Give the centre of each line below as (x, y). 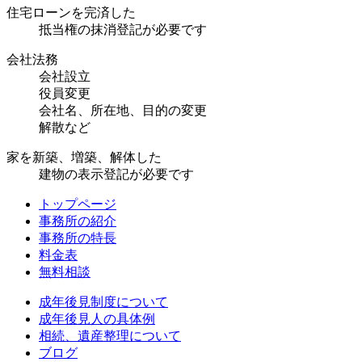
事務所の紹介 (78, 221)
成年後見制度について (103, 302)
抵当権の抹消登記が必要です (123, 30)
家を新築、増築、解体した (84, 158)
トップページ (78, 204)
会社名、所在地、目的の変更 (123, 111)
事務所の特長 (78, 238)
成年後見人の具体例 (97, 319)
